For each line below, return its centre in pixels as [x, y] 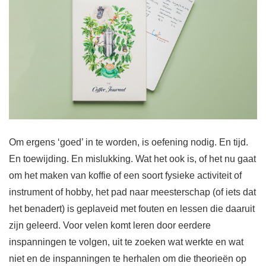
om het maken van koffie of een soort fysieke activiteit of [125, 176]
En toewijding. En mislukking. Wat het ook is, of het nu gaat [132, 159]
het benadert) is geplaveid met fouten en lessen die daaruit [132, 209]
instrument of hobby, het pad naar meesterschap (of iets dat [132, 192]
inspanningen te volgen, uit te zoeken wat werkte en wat [126, 242]
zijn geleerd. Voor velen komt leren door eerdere [110, 226]
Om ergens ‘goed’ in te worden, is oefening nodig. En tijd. [129, 142]
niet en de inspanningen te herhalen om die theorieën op [128, 259]
